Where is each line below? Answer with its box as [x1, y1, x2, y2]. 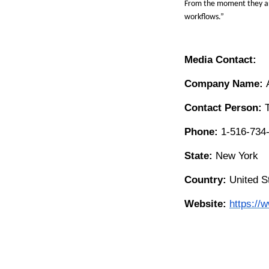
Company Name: [184, 77, 266, 89]
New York [216, 150, 258, 162]
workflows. [184, 13, 220, 22]
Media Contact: [184, 53, 256, 65]
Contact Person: [184, 101, 265, 113]
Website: [184, 198, 229, 210]
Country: [184, 174, 229, 186]
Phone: [184, 125, 221, 138]
